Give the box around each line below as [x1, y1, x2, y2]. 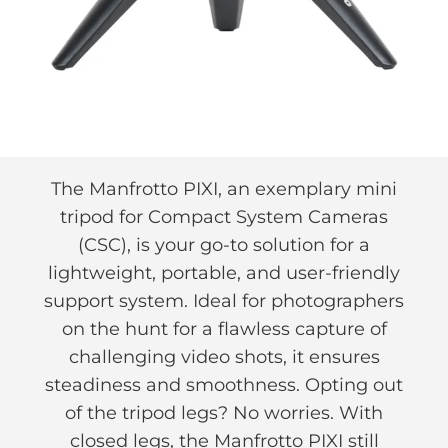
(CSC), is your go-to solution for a [78, 233, 370, 256]
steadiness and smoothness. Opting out [45, 373, 403, 396]
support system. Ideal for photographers [44, 289, 404, 312]
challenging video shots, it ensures [68, 345, 380, 368]
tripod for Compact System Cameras [60, 205, 388, 228]
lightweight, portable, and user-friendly [48, 261, 400, 284]
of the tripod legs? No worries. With [65, 401, 383, 424]
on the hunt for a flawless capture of [61, 317, 387, 340]
